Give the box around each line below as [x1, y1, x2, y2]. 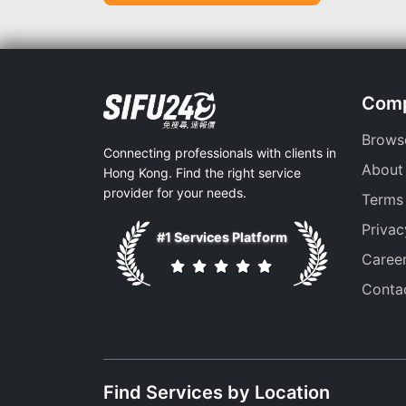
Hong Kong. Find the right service [103, 165, 301, 180]
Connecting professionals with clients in [103, 145, 336, 160]
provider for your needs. [103, 185, 246, 200]
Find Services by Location [103, 382, 330, 403]
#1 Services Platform [156, 229, 287, 245]
